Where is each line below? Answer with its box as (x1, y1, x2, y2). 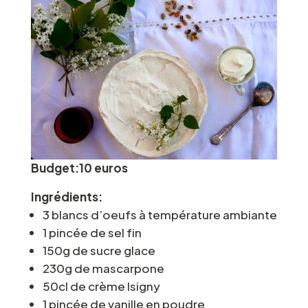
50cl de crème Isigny (42, 278, 160, 294)
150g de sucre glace (42, 242, 155, 258)
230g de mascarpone (42, 260, 164, 276)
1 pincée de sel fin (42, 224, 142, 240)
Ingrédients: (30, 188, 102, 204)
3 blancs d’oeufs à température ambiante (42, 206, 277, 222)
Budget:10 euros (30, 159, 128, 175)
